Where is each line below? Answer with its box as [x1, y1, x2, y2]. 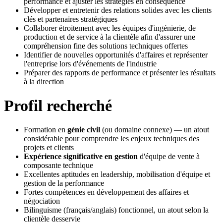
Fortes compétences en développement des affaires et [24, 188, 189, 197]
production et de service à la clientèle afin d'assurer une [24, 32, 195, 41]
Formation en [24, 125, 65, 134]
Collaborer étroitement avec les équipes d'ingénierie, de [24, 23, 196, 32]
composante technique [24, 161, 93, 170]
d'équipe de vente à [138, 152, 200, 161]
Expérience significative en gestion [24, 152, 138, 161]
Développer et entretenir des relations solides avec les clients [24, 5, 212, 14]
